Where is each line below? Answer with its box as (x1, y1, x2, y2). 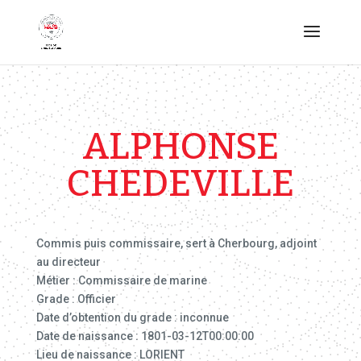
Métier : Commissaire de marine (35, 274, 207, 287)
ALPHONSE (81, 124, 279, 168)
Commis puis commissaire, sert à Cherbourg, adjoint (35, 237, 317, 250)
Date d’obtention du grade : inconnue (35, 311, 229, 324)
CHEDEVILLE (66, 161, 294, 205)
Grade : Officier (35, 293, 116, 305)
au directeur (35, 255, 101, 268)
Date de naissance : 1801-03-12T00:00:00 (35, 330, 254, 342)
